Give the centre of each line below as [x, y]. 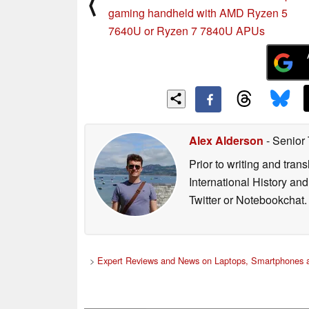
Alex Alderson [226, 140]
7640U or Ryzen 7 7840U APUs [187, 31]
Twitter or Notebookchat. [248, 199]
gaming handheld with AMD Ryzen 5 [198, 13]
